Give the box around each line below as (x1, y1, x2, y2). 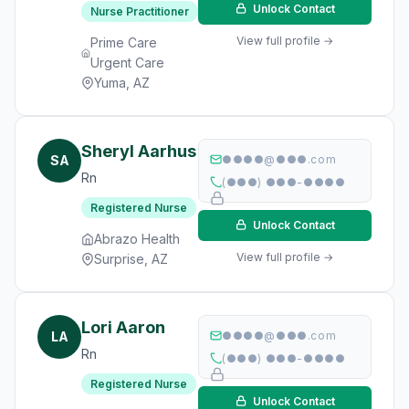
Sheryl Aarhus (81, 142, 196, 161)
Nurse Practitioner (90, 5, 189, 18)
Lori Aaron (81, 318, 165, 337)
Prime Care (90, 35, 158, 50)
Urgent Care (90, 55, 165, 70)
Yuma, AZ (94, 75, 150, 90)
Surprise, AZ (94, 251, 168, 267)
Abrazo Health (94, 231, 180, 246)
